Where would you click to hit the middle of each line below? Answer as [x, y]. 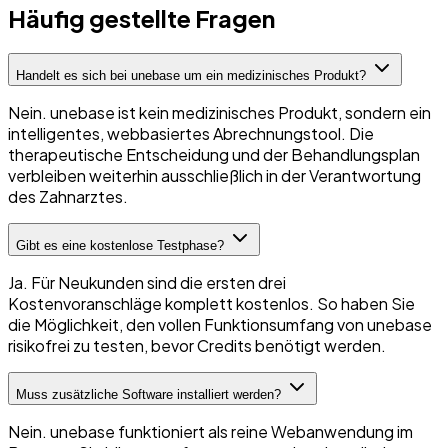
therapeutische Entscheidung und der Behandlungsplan [214, 154]
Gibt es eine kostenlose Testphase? [120, 245]
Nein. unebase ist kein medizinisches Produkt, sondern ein [219, 112]
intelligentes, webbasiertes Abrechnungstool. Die [191, 133]
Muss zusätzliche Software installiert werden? [148, 394]
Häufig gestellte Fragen [141, 18]
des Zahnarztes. [68, 196]
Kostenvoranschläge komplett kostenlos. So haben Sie [211, 303]
